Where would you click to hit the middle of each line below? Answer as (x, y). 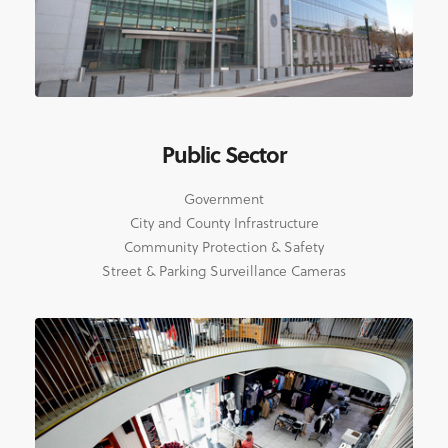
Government (224, 199)
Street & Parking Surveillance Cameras (224, 271)
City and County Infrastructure (224, 223)
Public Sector (224, 154)
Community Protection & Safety (224, 247)
